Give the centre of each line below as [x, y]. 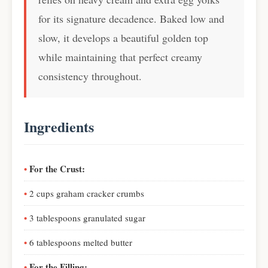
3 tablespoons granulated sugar [87, 218]
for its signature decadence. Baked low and [131, 19]
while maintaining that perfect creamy [120, 57]
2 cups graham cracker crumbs [87, 193]
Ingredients [59, 127]
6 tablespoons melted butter [81, 242]
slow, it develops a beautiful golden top [123, 38]
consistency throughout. [90, 76]
